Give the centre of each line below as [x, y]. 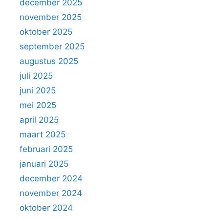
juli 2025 [36, 76]
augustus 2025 [49, 61]
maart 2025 [43, 134]
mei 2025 [38, 105]
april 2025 [39, 120]
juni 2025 [38, 90]
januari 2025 [44, 164]
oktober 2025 [46, 32]
